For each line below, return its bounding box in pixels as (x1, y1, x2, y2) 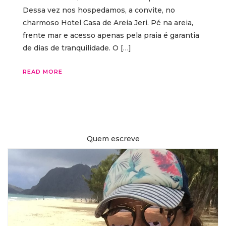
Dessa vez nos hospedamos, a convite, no (23, 5, 175, 15)
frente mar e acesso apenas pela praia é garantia (23, 30, 199, 40)
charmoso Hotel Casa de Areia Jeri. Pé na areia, (23, 18, 193, 27)
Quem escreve (86, 134, 140, 143)
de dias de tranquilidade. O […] (23, 43, 131, 52)
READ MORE (23, 68, 63, 75)
